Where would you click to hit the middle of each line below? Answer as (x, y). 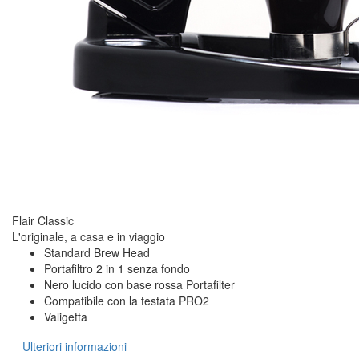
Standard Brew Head (97, 253)
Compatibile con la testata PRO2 (127, 301)
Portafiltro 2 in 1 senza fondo (117, 269)
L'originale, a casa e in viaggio (89, 237)
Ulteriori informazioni (75, 347)
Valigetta (66, 317)
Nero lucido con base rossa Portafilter (139, 285)
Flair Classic (43, 221)
